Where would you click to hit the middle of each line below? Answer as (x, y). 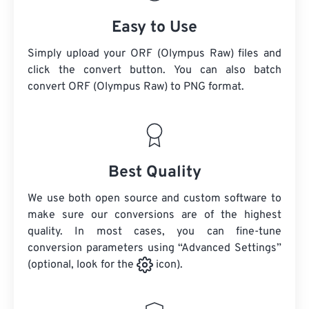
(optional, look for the (82, 265)
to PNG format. (206, 87)
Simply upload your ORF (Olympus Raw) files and (154, 54)
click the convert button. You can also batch (154, 71)
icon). (168, 265)
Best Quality (154, 173)
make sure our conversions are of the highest (154, 216)
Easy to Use (154, 28)
